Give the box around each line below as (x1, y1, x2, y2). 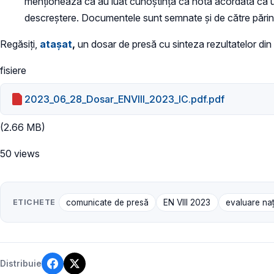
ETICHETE (13, 197, 56, 207)
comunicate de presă (65, 197, 149, 207)
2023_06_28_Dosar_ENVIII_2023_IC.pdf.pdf (24, 92, 225, 105)
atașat (40, 38, 72, 51)
